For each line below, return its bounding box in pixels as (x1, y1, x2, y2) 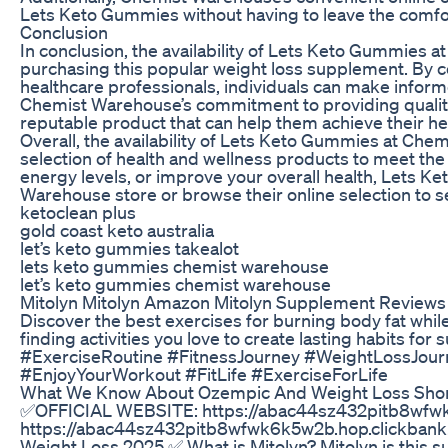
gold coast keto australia (20, 218, 214, 241)
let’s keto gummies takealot (20, 236, 239, 259)
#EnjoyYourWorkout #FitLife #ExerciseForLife (20, 362, 388, 385)
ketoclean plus (20, 200, 136, 223)
